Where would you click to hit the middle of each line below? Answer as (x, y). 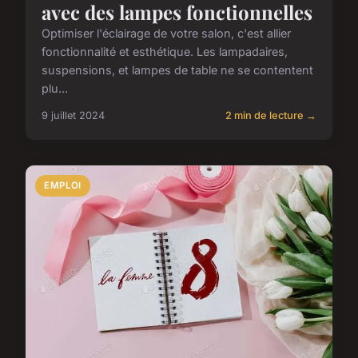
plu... (55, 89)
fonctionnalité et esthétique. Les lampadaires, (165, 52)
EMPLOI (63, 186)
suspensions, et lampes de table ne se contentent (177, 70)
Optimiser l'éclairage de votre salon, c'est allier (166, 34)
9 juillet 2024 (73, 116)
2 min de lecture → (271, 116)
